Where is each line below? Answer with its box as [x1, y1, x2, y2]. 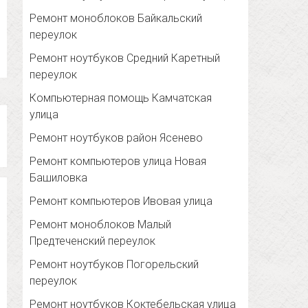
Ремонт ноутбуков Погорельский [30, 258, 199, 272]
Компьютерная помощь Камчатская [30, 91, 212, 105]
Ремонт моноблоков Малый [30, 218, 172, 232]
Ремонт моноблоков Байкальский [30, 12, 203, 25]
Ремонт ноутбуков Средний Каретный [30, 52, 221, 65]
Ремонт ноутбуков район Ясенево [30, 131, 203, 145]
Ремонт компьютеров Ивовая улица [30, 195, 213, 208]
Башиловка [30, 171, 88, 185]
